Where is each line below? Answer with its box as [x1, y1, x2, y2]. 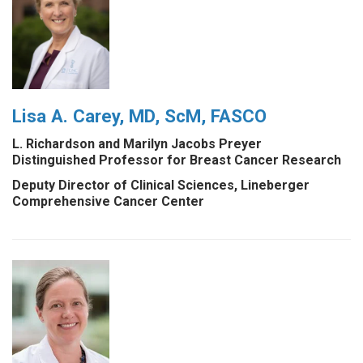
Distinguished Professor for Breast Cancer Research [12, 152, 341, 169]
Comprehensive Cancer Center [12, 194, 204, 210]
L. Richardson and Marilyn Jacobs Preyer [12, 136, 262, 152]
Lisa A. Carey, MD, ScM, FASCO [12, 105, 267, 126]
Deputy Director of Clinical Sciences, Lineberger [12, 177, 310, 194]
